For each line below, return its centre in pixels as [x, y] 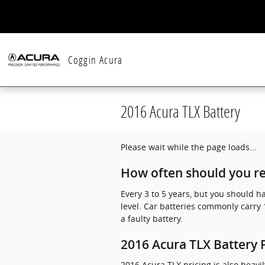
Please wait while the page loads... [189, 147]
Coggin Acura [96, 60]
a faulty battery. [152, 218]
